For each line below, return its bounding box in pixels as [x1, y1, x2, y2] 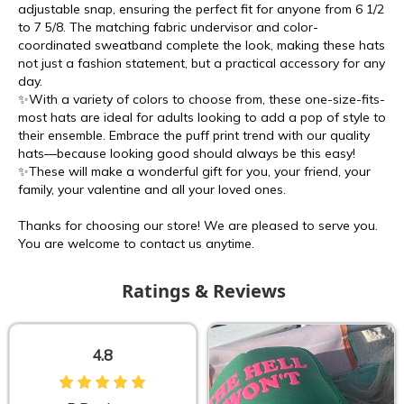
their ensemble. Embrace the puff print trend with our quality [18, 127, 370, 144]
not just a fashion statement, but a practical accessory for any [18, 55, 385, 72]
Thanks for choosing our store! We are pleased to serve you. [18, 217, 378, 234]
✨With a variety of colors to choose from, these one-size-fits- [18, 91, 385, 108]
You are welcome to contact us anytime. [18, 235, 258, 252]
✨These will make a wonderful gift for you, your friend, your [18, 163, 371, 180]
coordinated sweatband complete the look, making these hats [18, 37, 385, 54]
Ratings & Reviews [122, 279, 286, 304]
